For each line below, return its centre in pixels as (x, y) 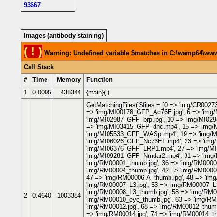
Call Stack (39, 67)
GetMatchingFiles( (113, 105)
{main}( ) (98, 92)
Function (100, 79)
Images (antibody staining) (64, 35)
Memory (69, 79)
